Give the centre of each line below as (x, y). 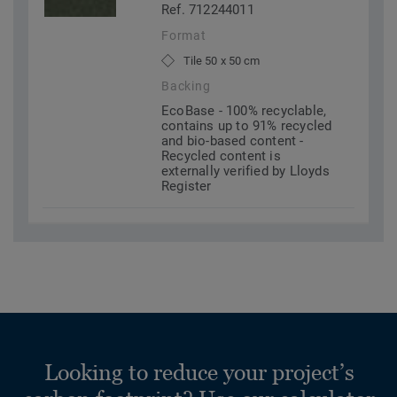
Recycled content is (221, 156)
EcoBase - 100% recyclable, (244, 111)
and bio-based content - (233, 141)
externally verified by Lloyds (245, 171)
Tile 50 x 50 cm (222, 61)
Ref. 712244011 (208, 10)
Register (187, 187)
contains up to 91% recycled (247, 126)
